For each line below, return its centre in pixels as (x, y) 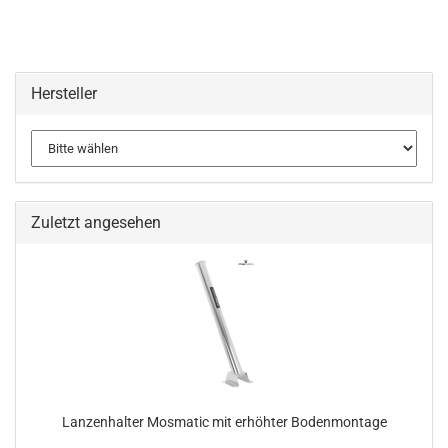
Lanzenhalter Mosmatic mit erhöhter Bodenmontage (224, 422)
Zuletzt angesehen (96, 222)
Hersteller (64, 93)
